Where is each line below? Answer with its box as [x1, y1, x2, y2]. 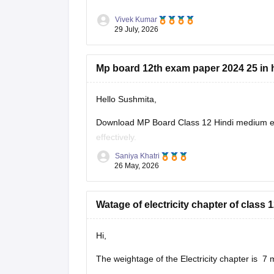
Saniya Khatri [114, 151, 160, 160]
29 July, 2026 [114, 25, 158, 34]
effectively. [95, 132, 136, 143]
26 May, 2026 [114, 161, 159, 171]
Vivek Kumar [114, 15, 157, 24]
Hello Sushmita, [95, 94, 157, 105]
